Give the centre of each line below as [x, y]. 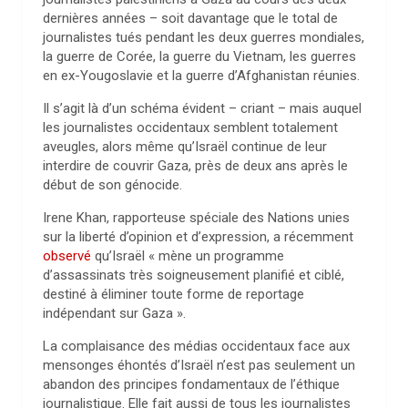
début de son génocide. [112, 185]
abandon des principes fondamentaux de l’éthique [191, 384]
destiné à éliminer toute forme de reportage [173, 294]
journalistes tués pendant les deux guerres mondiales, [204, 37]
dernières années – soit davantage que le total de [190, 18]
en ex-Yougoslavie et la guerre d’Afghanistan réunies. [201, 76]
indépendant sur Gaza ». [114, 313]
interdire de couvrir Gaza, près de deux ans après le [195, 166]
